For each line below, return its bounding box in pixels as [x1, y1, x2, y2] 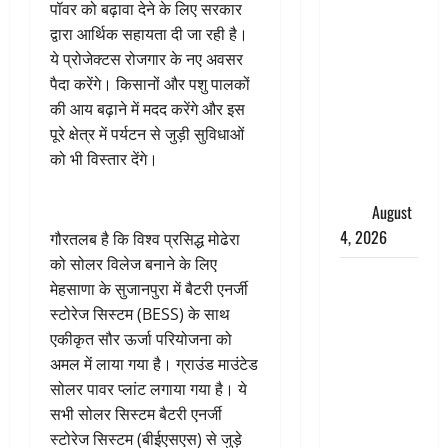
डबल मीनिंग [339, 25, 406, 49]
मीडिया [339, 390, 379, 414]
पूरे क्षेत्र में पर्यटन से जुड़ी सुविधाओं [50, 122, 244, 145]
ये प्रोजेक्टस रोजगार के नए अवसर [50, 47, 243, 70]
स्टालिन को [339, 125, 405, 149]
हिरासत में [339, 175, 395, 199]
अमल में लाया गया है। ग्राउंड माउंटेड [50, 352, 258, 375]
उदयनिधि [339, 100, 392, 124]
